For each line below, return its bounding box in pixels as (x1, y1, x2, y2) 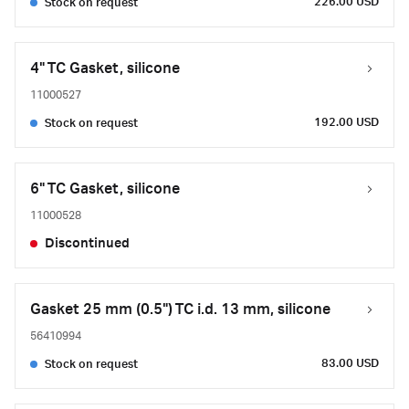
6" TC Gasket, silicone (30, 181, 180, 197)
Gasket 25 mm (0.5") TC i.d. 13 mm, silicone (30, 301, 330, 318)
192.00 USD (314, 116, 379, 129)
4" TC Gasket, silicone (30, 60, 180, 77)
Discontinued (45, 236, 130, 251)
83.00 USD (321, 357, 379, 370)
